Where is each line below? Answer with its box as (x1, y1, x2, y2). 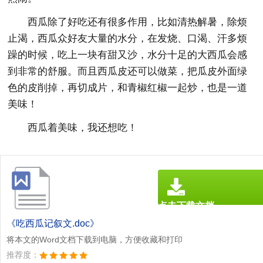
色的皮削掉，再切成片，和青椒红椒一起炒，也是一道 (8, 82, 248, 93)
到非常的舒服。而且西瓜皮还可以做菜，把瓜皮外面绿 (8, 65, 248, 77)
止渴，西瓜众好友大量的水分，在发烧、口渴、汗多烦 (8, 32, 248, 44)
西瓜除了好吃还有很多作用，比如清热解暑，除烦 (28, 16, 248, 28)
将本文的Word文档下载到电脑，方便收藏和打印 (6, 234, 183, 244)
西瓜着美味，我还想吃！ (28, 122, 138, 133)
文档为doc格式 (158, 214, 205, 222)
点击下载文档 (158, 200, 214, 211)
